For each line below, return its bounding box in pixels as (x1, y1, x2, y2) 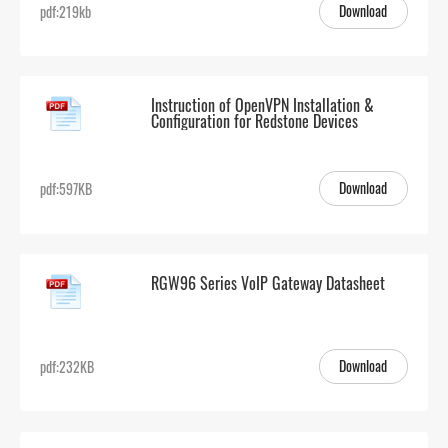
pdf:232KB (40, 356, 95, 378)
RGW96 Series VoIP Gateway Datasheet (150, 271, 385, 295)
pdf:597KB (40, 178, 93, 200)
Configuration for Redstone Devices (150, 109, 358, 134)
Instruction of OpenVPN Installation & (150, 93, 374, 118)
